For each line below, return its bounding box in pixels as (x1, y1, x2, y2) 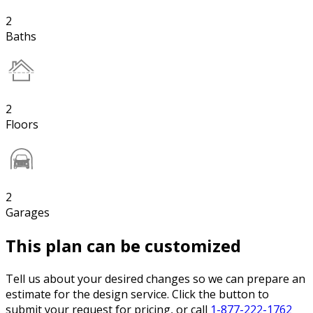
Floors (6, 117, 38, 133)
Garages (6, 205, 50, 221)
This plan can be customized (6, 234, 241, 258)
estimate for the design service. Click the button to (6, 286, 269, 303)
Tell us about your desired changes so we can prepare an (6, 271, 305, 287)
